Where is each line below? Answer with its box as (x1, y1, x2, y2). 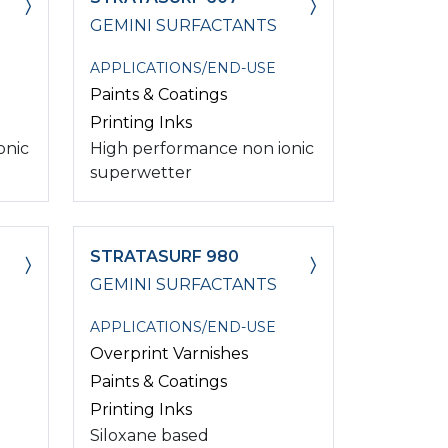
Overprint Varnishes (90, 343, 248, 363)
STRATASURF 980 (90, 246, 239, 266)
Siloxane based (90, 425, 209, 445)
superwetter (90, 162, 192, 182)
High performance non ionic (90, 138, 314, 158)
